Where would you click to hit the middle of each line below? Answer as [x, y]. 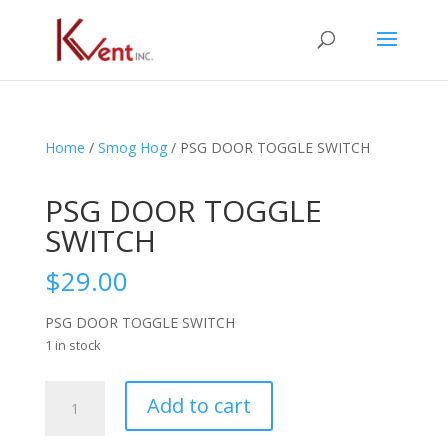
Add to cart [198, 405]
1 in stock [72, 345]
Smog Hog [132, 147]
